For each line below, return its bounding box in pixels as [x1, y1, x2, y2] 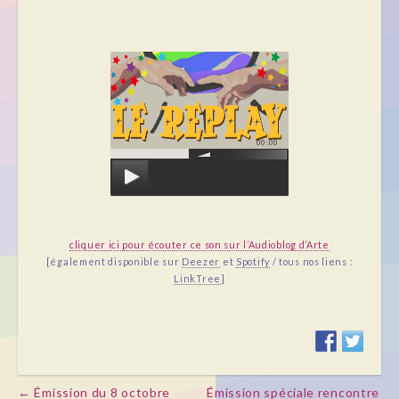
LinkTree [174, 273, 221, 285]
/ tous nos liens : [269, 256, 354, 268]
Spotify [236, 256, 270, 268]
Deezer [181, 256, 221, 268]
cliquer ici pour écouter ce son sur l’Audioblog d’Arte [69, 239, 330, 251]
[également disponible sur [45, 256, 182, 268]
